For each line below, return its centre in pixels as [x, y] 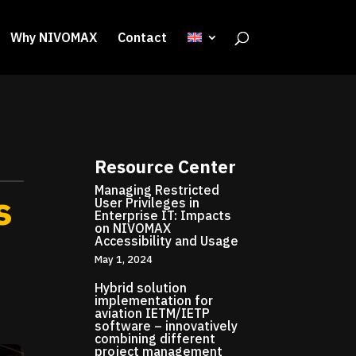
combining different [155, 339]
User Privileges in [147, 203]
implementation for [154, 301]
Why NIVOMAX [53, 37]
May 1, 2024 [124, 259]
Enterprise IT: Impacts [163, 215]
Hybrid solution [141, 288]
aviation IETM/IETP [153, 313]
